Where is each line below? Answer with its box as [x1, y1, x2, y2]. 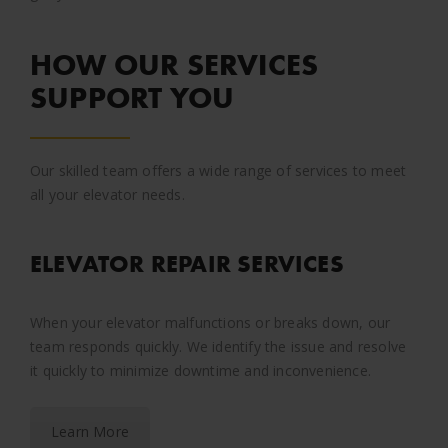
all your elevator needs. [30, 184, 185, 204]
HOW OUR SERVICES [30, 45, 319, 84]
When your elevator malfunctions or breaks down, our [30, 312, 391, 332]
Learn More [51, 421, 129, 441]
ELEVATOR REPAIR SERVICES [30, 247, 344, 279]
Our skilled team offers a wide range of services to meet [30, 160, 407, 180]
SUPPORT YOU [30, 78, 235, 117]
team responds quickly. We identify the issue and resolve [30, 336, 407, 356]
